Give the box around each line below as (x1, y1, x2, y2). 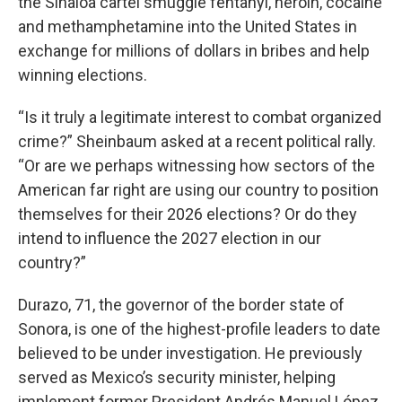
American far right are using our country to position (18, 180, 379, 200)
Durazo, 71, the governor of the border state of (18, 295, 345, 315)
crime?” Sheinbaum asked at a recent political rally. (18, 132, 376, 152)
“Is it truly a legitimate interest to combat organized (18, 108, 381, 127)
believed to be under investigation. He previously (18, 344, 363, 363)
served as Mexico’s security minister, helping (18, 368, 336, 388)
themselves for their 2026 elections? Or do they (18, 205, 357, 224)
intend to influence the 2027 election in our (18, 229, 321, 249)
